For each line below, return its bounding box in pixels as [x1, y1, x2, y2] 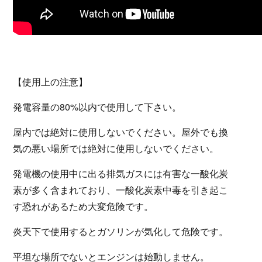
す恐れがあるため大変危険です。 [12, 199, 153, 213]
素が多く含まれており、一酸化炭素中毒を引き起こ [12, 182, 228, 196]
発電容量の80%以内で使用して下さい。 [12, 99, 181, 113]
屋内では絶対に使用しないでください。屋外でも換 [12, 125, 228, 139]
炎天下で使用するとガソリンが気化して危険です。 [12, 224, 228, 238]
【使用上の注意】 [12, 74, 88, 88]
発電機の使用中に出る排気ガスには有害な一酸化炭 [12, 166, 228, 180]
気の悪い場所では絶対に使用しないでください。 [12, 141, 219, 155]
